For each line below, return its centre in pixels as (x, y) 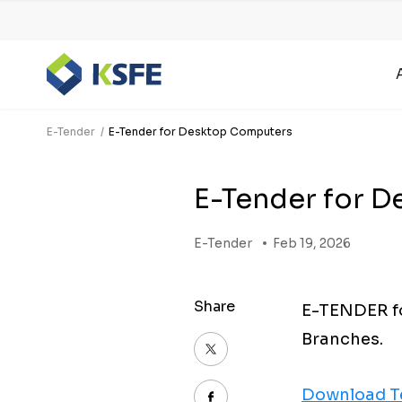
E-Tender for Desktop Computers (201, 131)
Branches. (342, 339)
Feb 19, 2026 (312, 243)
